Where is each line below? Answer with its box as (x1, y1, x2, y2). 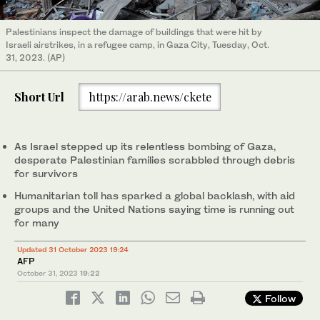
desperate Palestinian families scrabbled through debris (14, 154, 295, 166)
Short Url (14, 89, 64, 104)
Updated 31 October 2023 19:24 (17, 245, 129, 254)
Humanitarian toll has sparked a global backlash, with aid (14, 189, 295, 202)
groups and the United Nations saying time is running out (14, 203, 294, 216)
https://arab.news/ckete (88, 89, 211, 104)
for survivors (14, 167, 78, 180)
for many (14, 216, 59, 229)
